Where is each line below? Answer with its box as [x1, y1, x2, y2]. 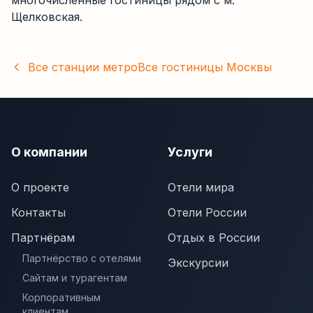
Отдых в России [168, 231, 260, 245]
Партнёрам [11, 231, 75, 245]
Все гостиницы [138, 60, 226, 74]
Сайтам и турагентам [22, 272, 127, 284]
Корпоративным [22, 291, 101, 303]
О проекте [11, 180, 69, 194]
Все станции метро [28, 60, 138, 74]
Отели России [168, 205, 247, 219]
